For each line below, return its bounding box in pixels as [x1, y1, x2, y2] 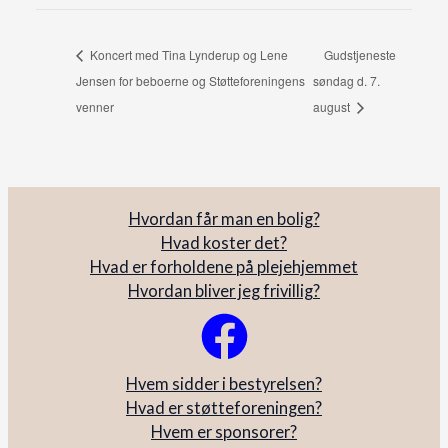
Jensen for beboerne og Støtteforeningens [75, 72, 305, 90]
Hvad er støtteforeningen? [126, 398, 322, 417]
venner [75, 98, 114, 116]
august [313, 98, 354, 116]
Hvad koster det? [161, 233, 287, 252]
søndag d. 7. [313, 72, 381, 90]
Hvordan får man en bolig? [128, 209, 320, 228]
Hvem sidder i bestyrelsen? [126, 374, 322, 393]
